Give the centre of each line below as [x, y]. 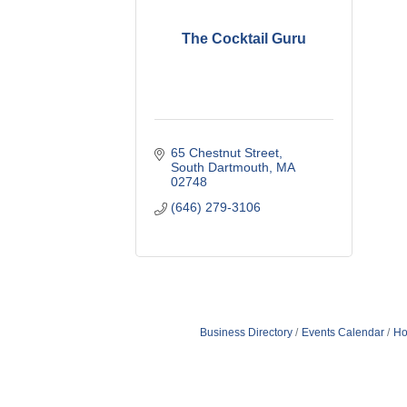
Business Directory [246, 332]
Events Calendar [342, 332]
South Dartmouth [219, 167]
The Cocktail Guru [244, 38]
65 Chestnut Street [224, 152]
